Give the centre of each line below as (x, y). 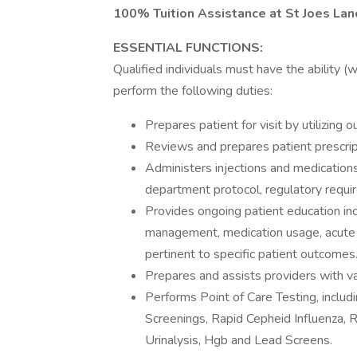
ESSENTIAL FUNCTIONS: (188, 48)
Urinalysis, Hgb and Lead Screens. (239, 340)
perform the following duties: (193, 91)
